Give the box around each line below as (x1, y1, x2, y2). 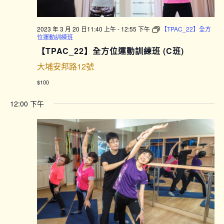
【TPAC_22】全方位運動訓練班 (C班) (36, 44, 184, 56)
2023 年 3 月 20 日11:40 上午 (36, 24, 116, 33)
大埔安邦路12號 (36, 60, 94, 72)
